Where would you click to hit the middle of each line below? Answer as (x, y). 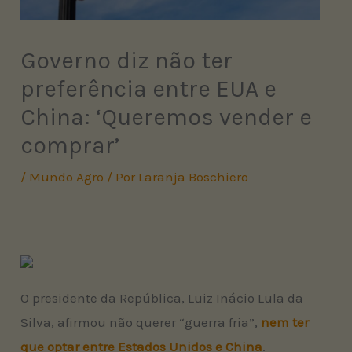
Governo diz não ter (127, 61)
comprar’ (71, 146)
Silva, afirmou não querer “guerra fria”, (141, 323)
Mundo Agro (67, 177)
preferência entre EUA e (149, 89)
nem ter (285, 323)
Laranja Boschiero (194, 177)
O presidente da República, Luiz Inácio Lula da (162, 298)
